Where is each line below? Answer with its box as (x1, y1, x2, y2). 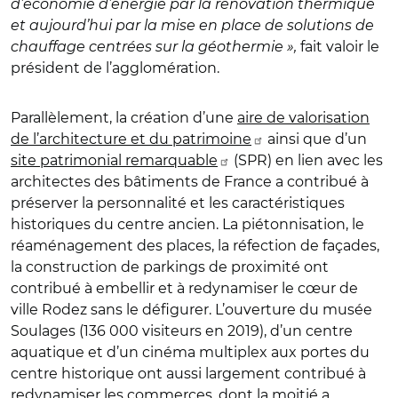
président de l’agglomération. (11, 59, 219, 76)
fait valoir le (297, 37, 379, 55)
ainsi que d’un (264, 130, 367, 147)
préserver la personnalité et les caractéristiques (11, 194, 345, 211)
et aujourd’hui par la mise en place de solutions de (11, 16, 374, 34)
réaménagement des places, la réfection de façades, (11, 236, 379, 254)
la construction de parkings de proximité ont (11, 258, 329, 275)
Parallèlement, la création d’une (11, 108, 237, 126)
